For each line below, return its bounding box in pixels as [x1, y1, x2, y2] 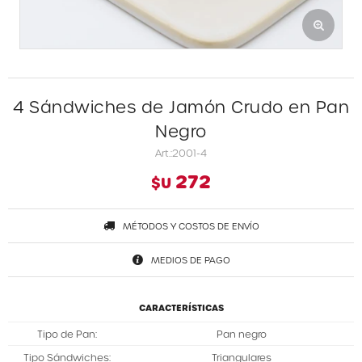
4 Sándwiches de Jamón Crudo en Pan [13, 97, 349, 116]
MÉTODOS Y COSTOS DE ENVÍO [122, 221, 259, 231]
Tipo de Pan [36, 328, 95, 339]
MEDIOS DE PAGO [150, 255, 230, 265]
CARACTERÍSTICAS [138, 302, 224, 313]
